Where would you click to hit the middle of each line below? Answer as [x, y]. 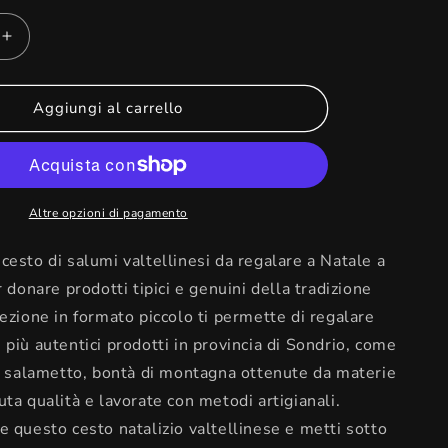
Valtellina [41, 191]
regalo [30, 128]
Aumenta [41, 44]
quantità [37, 65]
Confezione [51, 107]
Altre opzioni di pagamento [108, 212]
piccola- [36, 149]
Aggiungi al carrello [108, 108]
